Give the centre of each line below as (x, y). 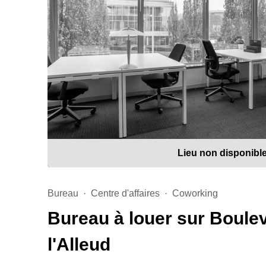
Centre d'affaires (125, 193)
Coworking (195, 193)
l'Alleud (79, 244)
